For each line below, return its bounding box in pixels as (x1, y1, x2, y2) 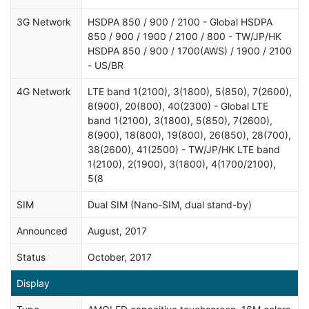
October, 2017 (88, 250, 152, 263)
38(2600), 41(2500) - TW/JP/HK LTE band (88, 143, 280, 155)
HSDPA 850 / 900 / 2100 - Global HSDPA (88, 15, 272, 28)
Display (17, 277, 50, 289)
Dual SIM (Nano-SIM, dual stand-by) (88, 198, 252, 210)
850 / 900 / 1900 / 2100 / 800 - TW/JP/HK (88, 30, 281, 42)
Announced (17, 224, 68, 237)
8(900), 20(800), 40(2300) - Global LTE (88, 99, 268, 112)
